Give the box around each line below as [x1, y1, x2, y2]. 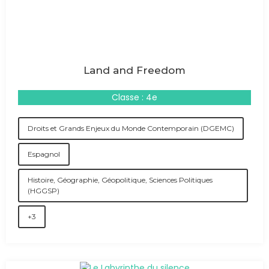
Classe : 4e [112, 91, 157, 103]
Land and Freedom [83, 64, 186, 76]
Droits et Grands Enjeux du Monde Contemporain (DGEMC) [28, 124, 234, 133]
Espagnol [28, 150, 60, 159]
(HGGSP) [28, 186, 59, 195]
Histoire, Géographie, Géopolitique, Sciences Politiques [28, 175, 213, 184]
